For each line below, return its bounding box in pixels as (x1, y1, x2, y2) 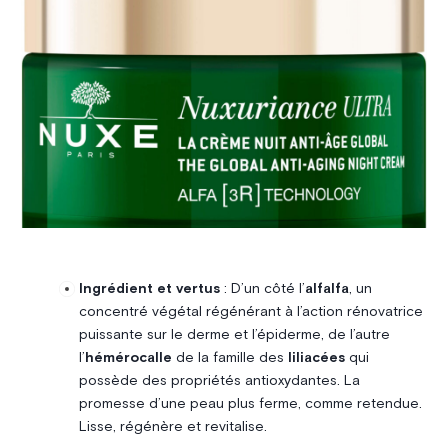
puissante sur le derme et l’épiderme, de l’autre (78, 328, 390, 343)
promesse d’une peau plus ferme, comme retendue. (78, 397, 422, 412)
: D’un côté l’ (219, 282, 305, 297)
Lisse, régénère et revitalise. (78, 420, 267, 435)
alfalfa (304, 282, 349, 297)
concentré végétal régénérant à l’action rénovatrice (78, 305, 423, 320)
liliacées (283, 351, 345, 366)
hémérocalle (84, 351, 172, 366)
